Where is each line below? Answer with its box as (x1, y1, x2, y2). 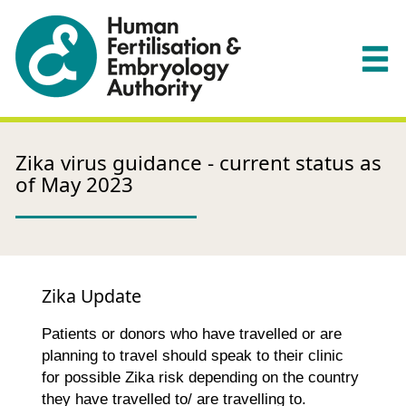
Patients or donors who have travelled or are (41, 324, 342, 343)
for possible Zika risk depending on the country (41, 368, 359, 386)
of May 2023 (15, 169, 133, 198)
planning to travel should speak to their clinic (41, 346, 343, 364)
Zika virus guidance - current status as (15, 148, 382, 177)
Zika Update (41, 284, 141, 309)
